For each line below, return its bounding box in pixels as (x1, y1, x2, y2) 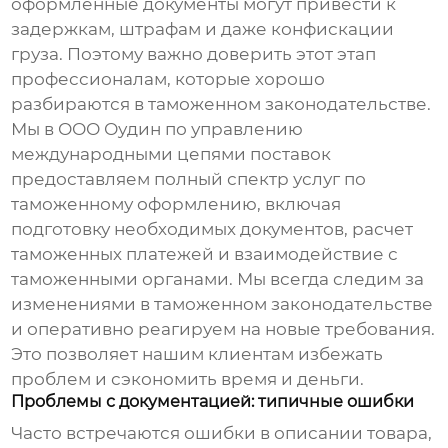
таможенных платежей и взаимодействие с (11, 244, 399, 265)
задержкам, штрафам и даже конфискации (11, 19, 395, 40)
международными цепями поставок (11, 144, 332, 165)
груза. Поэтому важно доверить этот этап (11, 44, 377, 65)
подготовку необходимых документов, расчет (11, 219, 414, 240)
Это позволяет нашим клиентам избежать (11, 344, 384, 365)
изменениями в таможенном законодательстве (11, 294, 434, 315)
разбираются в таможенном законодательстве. (11, 94, 432, 115)
